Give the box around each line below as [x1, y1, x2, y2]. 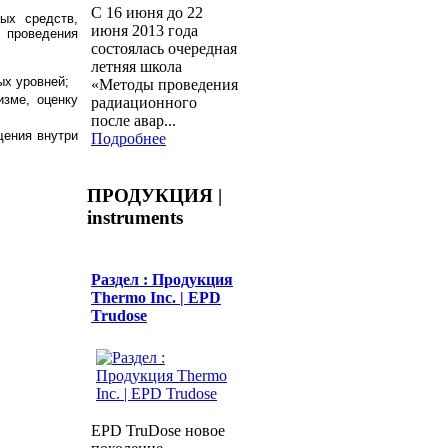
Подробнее [91, 129, 166, 147]
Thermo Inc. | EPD [91, 288, 221, 306]
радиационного [91, 93, 197, 111]
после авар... [91, 111, 176, 129]
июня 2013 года [91, 21, 198, 39]
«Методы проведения [91, 75, 238, 93]
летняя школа [91, 57, 182, 75]
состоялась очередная [91, 39, 237, 57]
